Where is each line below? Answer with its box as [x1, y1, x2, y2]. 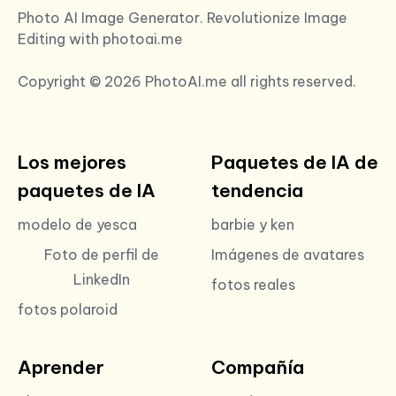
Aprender [18, 354, 104, 379]
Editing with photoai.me [18, 29, 183, 48]
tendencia [211, 178, 303, 202]
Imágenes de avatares [211, 245, 364, 263]
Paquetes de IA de [211, 149, 378, 174]
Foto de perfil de [43, 245, 159, 263]
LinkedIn [72, 270, 130, 288]
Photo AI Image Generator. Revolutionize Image [18, 8, 347, 27]
